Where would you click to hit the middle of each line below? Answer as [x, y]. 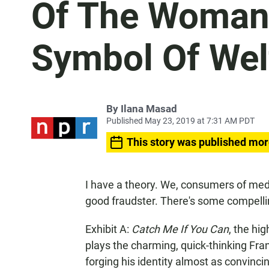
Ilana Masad [149, 109]
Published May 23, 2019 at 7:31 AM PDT [180, 121]
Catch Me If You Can [180, 229]
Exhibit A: [108, 229]
